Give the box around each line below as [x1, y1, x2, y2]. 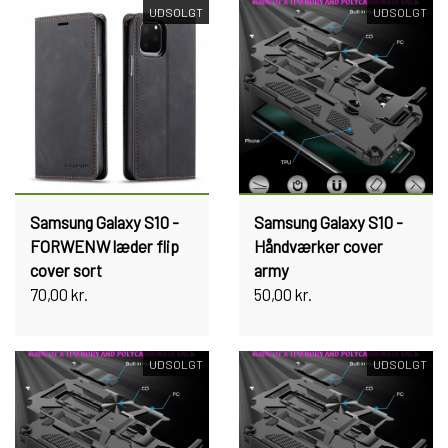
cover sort [30, 260, 102, 280]
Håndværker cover [254, 236, 383, 256]
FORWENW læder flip [30, 236, 179, 256]
